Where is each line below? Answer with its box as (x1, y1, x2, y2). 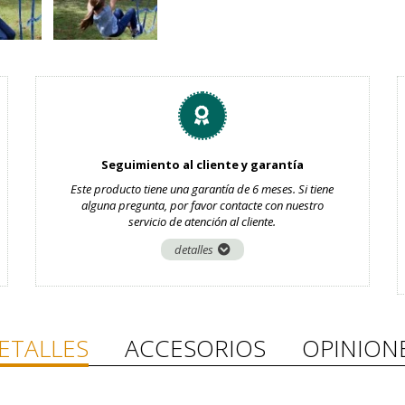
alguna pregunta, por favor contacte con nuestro (80, 197, 324, 213)
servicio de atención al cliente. (128, 213, 277, 230)
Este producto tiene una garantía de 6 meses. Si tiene (71, 181, 334, 197)
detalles (174, 241, 213, 258)
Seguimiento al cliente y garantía (100, 156, 304, 173)
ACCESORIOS (125, 332, 266, 364)
